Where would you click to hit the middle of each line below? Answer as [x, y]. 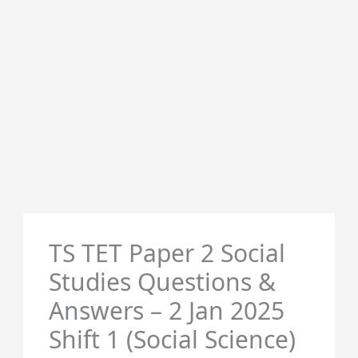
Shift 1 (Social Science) [172, 339]
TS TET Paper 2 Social [167, 253]
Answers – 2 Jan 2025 [166, 310]
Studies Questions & [162, 282]
